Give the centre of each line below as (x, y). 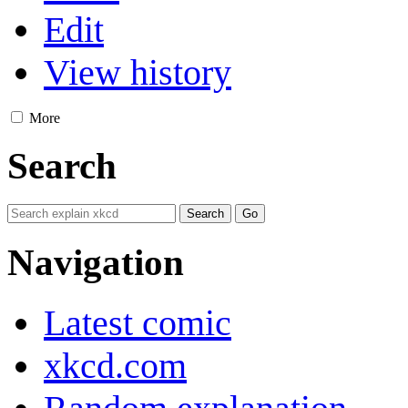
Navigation (96, 262)
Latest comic (138, 322)
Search (62, 165)
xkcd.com (115, 365)
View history (138, 72)
